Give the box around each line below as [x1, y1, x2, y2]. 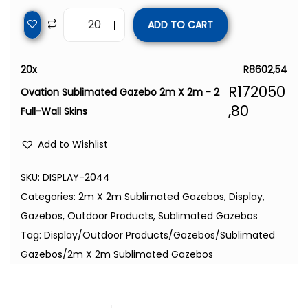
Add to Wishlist [38, 137, 108, 152]
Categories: [21, 190, 78, 204]
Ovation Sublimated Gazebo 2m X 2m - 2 [21, 85, 219, 100]
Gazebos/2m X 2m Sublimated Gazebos [21, 247, 213, 262]
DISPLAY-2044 [43, 170, 110, 185]
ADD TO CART [148, 18, 213, 32]
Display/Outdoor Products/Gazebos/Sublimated [44, 228, 275, 243]
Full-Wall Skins [21, 104, 87, 119]
